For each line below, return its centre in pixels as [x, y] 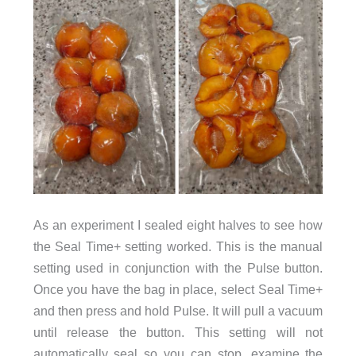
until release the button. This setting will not [178, 332]
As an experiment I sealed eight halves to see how [178, 224]
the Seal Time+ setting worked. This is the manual [178, 246]
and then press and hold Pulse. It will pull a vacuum [178, 310]
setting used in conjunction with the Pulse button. [178, 267]
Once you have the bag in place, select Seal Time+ [178, 289]
